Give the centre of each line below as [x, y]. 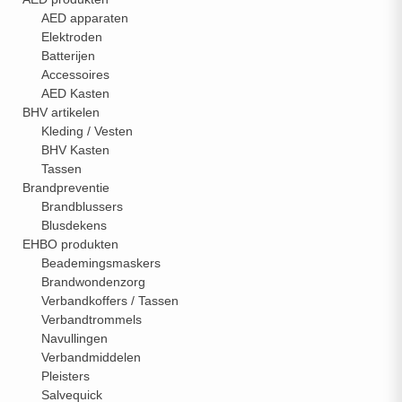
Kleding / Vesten [87, 131]
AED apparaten [85, 18]
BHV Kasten [75, 150]
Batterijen [68, 56]
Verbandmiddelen [91, 357]
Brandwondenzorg [93, 282]
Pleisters [66, 376]
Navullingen [74, 338]
